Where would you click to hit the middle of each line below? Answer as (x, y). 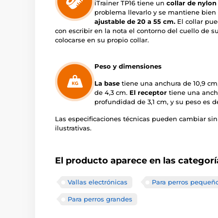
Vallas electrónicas (98, 182)
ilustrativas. (73, 128)
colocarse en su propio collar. (102, 40)
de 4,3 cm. (112, 93)
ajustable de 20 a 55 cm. (135, 22)
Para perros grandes (100, 199)
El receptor (148, 93)
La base (107, 83)
